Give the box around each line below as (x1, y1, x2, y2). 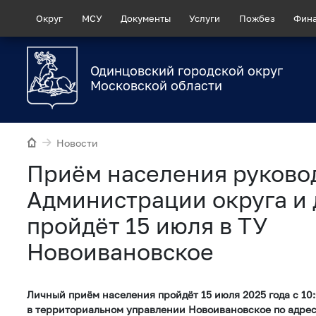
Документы (120, 12, 171, 24)
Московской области (90, 78, 222, 94)
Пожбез (238, 12, 275, 24)
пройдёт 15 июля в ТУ (27, 212, 267, 239)
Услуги (189, 12, 221, 24)
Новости (56, 137, 99, 150)
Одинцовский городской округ (90, 63, 283, 79)
